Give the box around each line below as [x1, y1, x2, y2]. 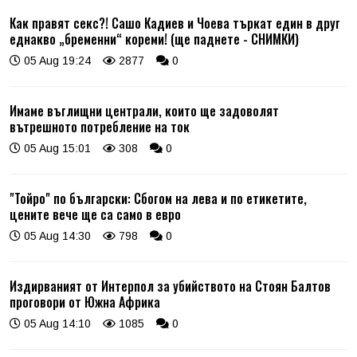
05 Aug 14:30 [21, 229, 91, 242]
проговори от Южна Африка [10, 292, 160, 312]
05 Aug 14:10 [21, 316, 91, 330]
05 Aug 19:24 [21, 53, 91, 67]
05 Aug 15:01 [21, 141, 91, 155]
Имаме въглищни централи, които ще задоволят [10, 100, 279, 120]
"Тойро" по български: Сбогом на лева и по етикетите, [10, 188, 307, 208]
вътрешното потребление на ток [10, 116, 190, 136]
